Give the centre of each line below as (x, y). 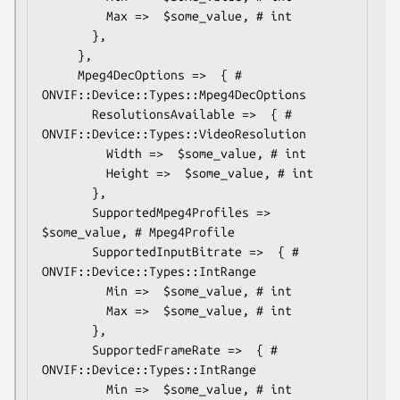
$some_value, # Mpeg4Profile (138, 232)
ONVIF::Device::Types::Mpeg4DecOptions (174, 94)
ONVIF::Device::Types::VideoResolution (174, 133)
